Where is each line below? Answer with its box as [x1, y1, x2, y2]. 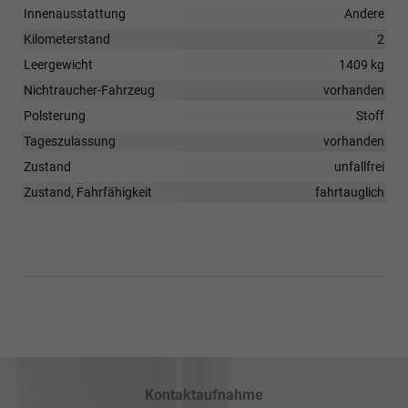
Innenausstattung [24, 5, 126, 21]
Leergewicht [24, 56, 93, 72]
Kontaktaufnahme [145, 385, 263, 403]
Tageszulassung [24, 133, 116, 148]
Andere [344, 5, 384, 21]
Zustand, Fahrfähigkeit [24, 184, 152, 199]
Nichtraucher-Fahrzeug [24, 82, 155, 97]
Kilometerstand [24, 31, 110, 46]
